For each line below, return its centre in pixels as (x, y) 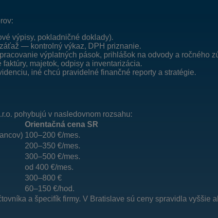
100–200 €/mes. (53, 135)
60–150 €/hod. (50, 189)
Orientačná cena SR (62, 125)
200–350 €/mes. (53, 146)
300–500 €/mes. (53, 157)
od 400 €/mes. (49, 167)
